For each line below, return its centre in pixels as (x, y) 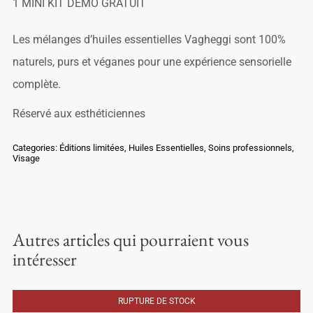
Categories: (36, 148)
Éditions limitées (92, 148)
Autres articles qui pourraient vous (130, 240)
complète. (36, 85)
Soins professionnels (250, 148)
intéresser (44, 260)
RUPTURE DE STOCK (156, 301)
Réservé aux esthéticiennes (79, 114)
